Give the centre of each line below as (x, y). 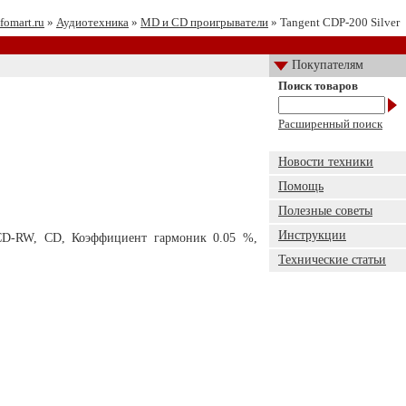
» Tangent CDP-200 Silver (334, 22)
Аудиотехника (92, 22)
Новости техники (326, 162)
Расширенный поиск (330, 124)
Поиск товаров (318, 86)
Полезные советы (325, 211)
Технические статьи (332, 260)
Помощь (301, 186)
